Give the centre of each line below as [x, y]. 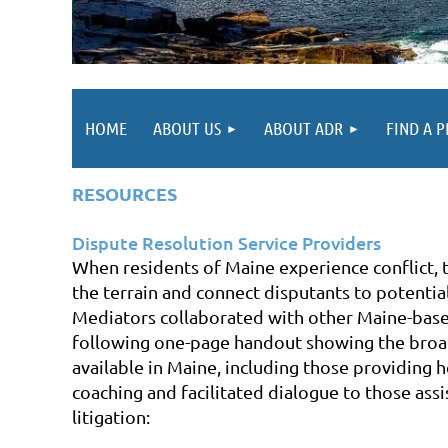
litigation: [111, 416]
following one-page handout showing [225, 341]
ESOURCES [130, 193]
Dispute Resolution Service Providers [226, 242]
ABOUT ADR [303, 127]
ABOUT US [187, 127]
